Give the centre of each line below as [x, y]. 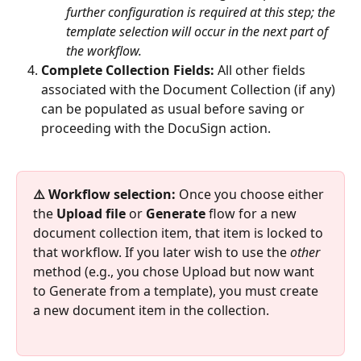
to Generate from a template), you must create [177, 290]
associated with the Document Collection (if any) [190, 90]
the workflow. [104, 51]
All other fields [261, 71]
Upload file [91, 213]
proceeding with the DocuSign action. [156, 129]
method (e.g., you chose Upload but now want [175, 271]
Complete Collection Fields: [128, 71]
